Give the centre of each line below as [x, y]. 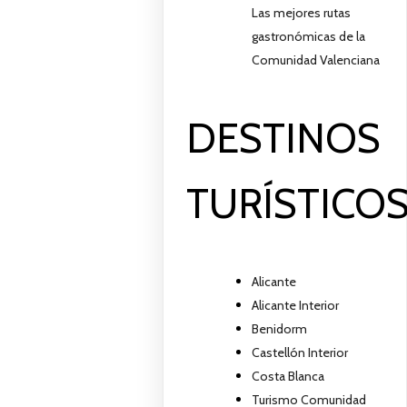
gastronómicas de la [309, 36]
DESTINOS [284, 139]
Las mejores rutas [302, 12]
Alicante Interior [296, 306]
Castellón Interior [300, 353]
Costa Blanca [288, 377]
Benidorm [280, 329]
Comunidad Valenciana [316, 60]
